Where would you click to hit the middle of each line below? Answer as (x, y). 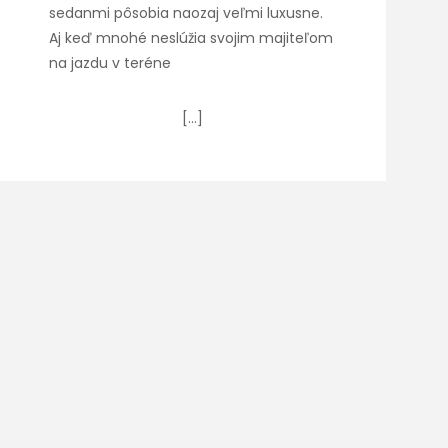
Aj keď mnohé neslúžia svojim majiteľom (191, 38)
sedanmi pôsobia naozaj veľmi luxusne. (186, 13)
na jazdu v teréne (110, 63)
